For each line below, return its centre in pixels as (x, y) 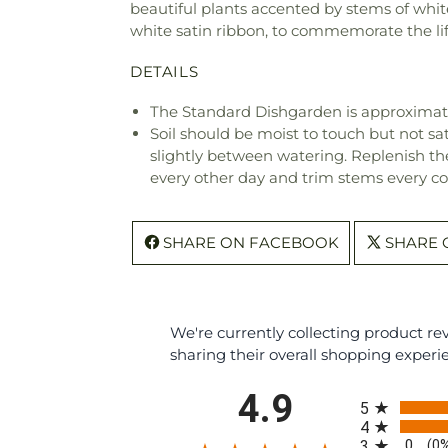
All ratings (394, 394)
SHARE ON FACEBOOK (251, 242)
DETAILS (164, 71)
